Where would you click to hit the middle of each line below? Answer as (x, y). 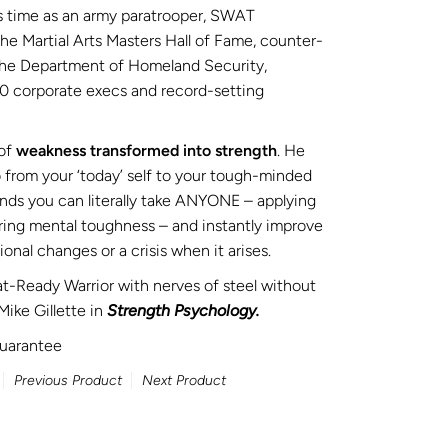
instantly (231, 225)
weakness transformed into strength (146, 150)
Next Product (183, 380)
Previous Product (67, 380)
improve (294, 225)
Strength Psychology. (182, 310)
